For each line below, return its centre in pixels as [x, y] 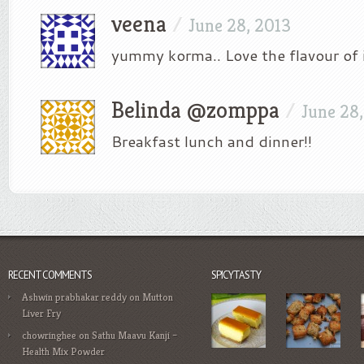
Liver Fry [41, 313]
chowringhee [49, 335]
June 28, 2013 [240, 25]
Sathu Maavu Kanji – [134, 335]
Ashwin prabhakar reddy [74, 297]
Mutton [158, 297]
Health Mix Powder [63, 351]
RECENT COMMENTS [50, 275]
